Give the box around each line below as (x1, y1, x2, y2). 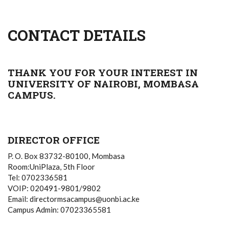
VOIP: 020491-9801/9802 (8, 184, 101, 193)
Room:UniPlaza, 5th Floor (8, 162, 95, 171)
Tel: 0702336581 (8, 173, 67, 182)
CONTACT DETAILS (8, 26, 146, 45)
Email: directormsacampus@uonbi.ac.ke (8, 194, 140, 203)
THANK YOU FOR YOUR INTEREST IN (8, 66, 198, 79)
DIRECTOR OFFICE (8, 133, 100, 146)
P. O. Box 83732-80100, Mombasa (8, 151, 125, 161)
